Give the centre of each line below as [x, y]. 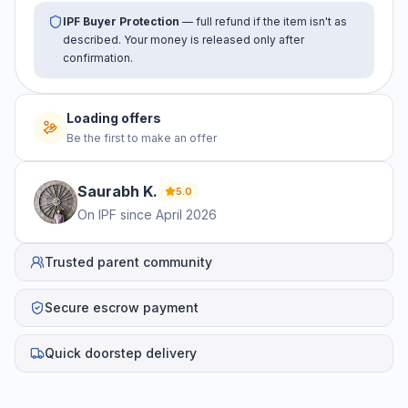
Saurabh [108, 192]
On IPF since [115, 215]
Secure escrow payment [122, 308]
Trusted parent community [128, 262]
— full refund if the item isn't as [263, 22]
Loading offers [114, 118]
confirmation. [98, 58]
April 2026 [186, 215]
